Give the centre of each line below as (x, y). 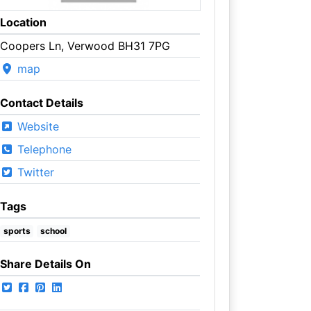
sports (17, 230)
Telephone (42, 149)
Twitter (34, 172)
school (54, 230)
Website (36, 126)
